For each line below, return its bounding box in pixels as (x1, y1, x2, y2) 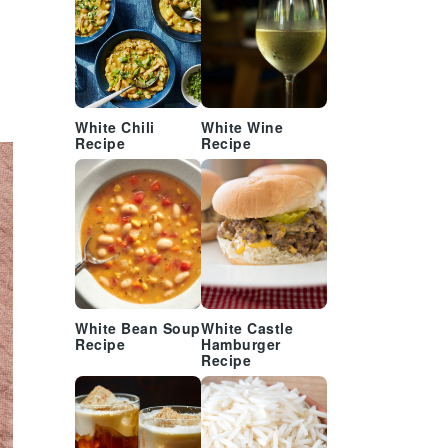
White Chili (75, 120, 155, 137)
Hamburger (201, 337, 281, 354)
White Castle (201, 321, 293, 338)
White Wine (201, 120, 283, 137)
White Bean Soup (75, 321, 201, 338)
